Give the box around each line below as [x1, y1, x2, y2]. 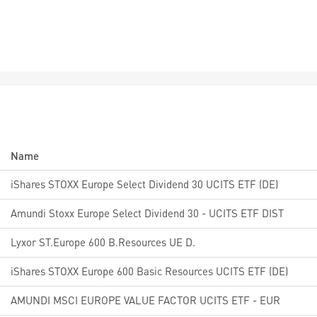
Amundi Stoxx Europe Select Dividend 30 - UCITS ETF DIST [11, 206, 284, 220]
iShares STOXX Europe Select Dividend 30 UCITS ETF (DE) [11, 177, 278, 191]
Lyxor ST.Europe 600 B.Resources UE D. [11, 235, 195, 249]
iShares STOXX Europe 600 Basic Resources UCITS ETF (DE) [11, 264, 288, 278]
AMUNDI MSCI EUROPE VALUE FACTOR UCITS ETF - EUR [11, 293, 280, 307]
